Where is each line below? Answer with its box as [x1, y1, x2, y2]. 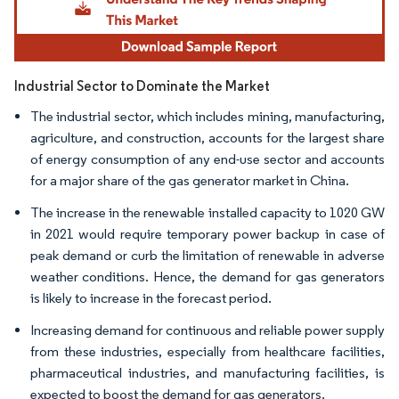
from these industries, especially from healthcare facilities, [30, 342, 385, 360]
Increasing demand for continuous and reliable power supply [30, 321, 385, 338]
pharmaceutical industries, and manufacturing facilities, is [30, 363, 385, 381]
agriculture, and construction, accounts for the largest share [30, 128, 385, 146]
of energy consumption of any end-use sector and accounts [30, 150, 385, 167]
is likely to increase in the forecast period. [30, 289, 272, 306]
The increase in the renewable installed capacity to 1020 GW [30, 203, 385, 221]
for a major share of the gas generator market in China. [30, 171, 349, 189]
